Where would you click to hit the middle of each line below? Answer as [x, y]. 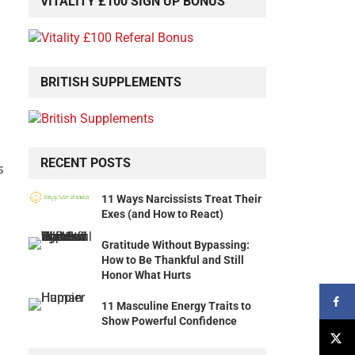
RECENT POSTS [86, 163]
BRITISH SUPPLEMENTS [111, 82]
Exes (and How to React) [162, 214]
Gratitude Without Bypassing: [176, 245]
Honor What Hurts [146, 275]
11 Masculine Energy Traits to [176, 306]
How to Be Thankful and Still [173, 260]
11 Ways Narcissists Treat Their [181, 199]
